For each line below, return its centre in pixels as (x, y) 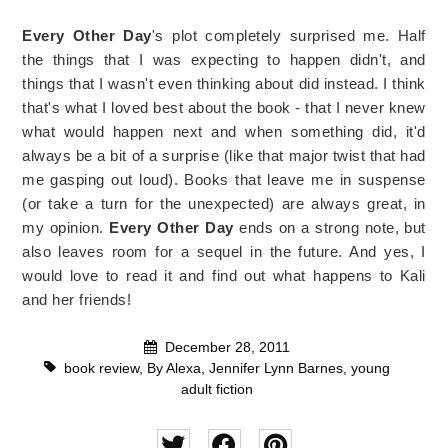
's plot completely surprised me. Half (288, 35)
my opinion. (66, 227)
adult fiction (216, 389)
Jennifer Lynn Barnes (275, 368)
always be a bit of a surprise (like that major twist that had (224, 155)
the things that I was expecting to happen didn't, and (224, 59)
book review (101, 368)
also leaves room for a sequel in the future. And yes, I (224, 251)
